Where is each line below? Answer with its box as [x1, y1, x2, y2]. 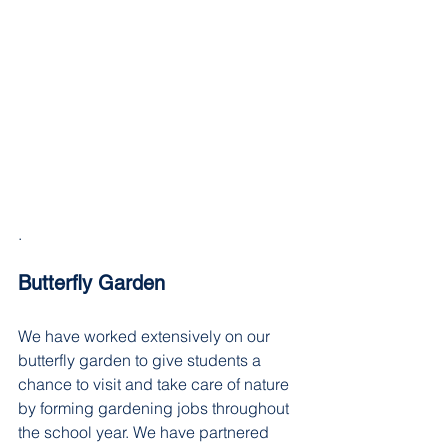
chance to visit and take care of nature [18, 374, 293, 395]
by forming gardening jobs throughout [18, 398, 293, 419]
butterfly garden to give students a [18, 350, 265, 371]
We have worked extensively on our [18, 326, 274, 347]
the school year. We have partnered [18, 422, 273, 443]
